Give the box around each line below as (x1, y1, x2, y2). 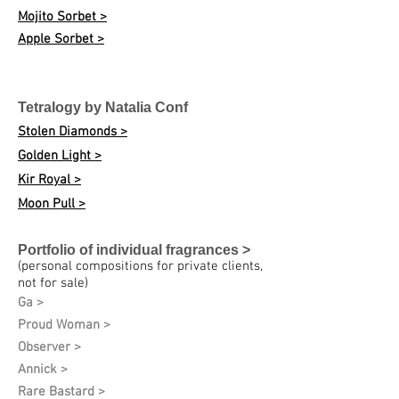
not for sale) (18, 275, 88, 291)
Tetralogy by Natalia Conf (18, 100, 188, 115)
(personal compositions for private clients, (18, 258, 263, 274)
